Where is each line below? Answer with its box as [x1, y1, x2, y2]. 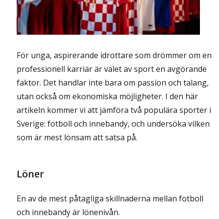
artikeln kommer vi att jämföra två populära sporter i [17, 105, 212, 116]
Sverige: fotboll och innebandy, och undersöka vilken [17, 118, 210, 130]
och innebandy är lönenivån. [17, 207, 120, 218]
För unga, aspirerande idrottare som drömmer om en [17, 50, 212, 61]
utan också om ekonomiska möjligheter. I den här [17, 91, 198, 102]
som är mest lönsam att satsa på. [17, 132, 138, 143]
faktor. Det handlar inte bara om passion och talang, [17, 77, 209, 88]
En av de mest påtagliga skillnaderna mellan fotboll [17, 193, 204, 204]
